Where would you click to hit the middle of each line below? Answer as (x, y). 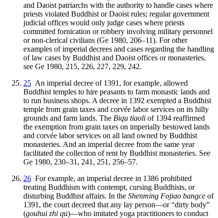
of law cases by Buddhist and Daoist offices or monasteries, (115, 57)
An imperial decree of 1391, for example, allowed (109, 83)
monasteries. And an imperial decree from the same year (109, 144)
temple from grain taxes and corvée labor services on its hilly (116, 109)
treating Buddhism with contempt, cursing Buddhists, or (109, 187)
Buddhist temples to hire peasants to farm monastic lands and (117, 91)
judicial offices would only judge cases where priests (104, 22)
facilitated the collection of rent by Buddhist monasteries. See (117, 153)
